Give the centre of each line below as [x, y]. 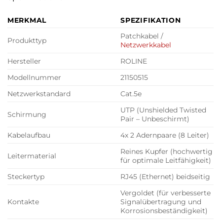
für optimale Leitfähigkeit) [166, 161]
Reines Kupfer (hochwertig [167, 152]
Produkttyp [27, 41]
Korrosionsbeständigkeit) [164, 211]
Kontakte [23, 202]
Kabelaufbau [29, 135]
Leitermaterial [32, 156]
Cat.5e [131, 94]
